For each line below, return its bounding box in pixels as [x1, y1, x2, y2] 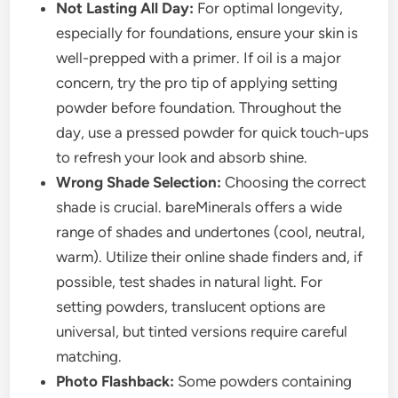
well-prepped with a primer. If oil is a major [56, 49, 342, 68]
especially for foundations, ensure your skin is [56, 24, 359, 43]
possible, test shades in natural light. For [56, 273, 323, 291]
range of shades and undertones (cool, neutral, [56, 223, 366, 242]
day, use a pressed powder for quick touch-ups [56, 123, 370, 142]
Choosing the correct [221, 173, 367, 192]
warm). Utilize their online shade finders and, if [56, 248, 363, 267]
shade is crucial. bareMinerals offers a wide [56, 198, 343, 217]
